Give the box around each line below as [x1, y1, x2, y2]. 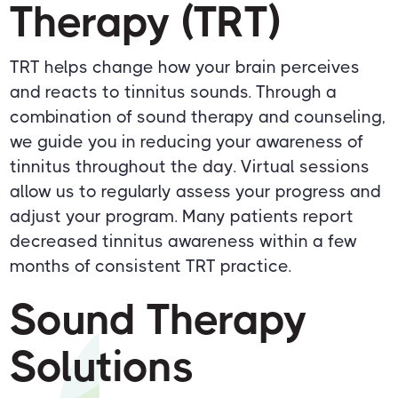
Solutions [10, 341, 195, 392]
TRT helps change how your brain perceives [10, 56, 361, 77]
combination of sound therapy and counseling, [10, 106, 386, 127]
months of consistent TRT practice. [10, 255, 292, 276]
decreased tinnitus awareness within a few [10, 230, 358, 251]
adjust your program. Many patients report [10, 205, 354, 227]
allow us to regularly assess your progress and [10, 180, 382, 202]
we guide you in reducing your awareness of [10, 131, 364, 152]
